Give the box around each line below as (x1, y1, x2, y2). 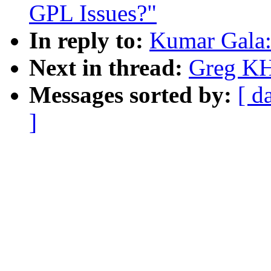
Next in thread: (29, 54, 189, 81)
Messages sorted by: (29, 82, 238, 108)
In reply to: (29, 27, 149, 54)
